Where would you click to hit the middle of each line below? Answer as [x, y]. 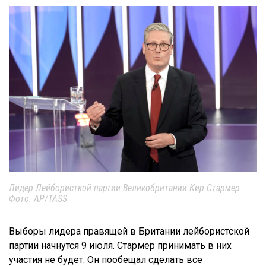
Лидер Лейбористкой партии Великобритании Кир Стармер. [126, 188]
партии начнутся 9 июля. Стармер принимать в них [120, 245]
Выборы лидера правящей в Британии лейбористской [129, 231]
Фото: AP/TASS [38, 198]
